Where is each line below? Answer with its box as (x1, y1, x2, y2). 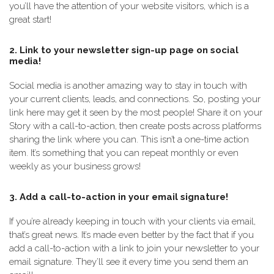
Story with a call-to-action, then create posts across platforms (9, 120, 261, 131)
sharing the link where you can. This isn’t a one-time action (9, 134, 249, 145)
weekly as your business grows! (9, 161, 141, 172)
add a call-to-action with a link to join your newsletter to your (9, 243, 259, 254)
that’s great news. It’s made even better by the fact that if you (9, 229, 254, 240)
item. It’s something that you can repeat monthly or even (9, 147, 239, 158)
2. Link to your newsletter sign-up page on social (9, 45, 239, 56)
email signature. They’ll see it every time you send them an (9, 256, 248, 267)
